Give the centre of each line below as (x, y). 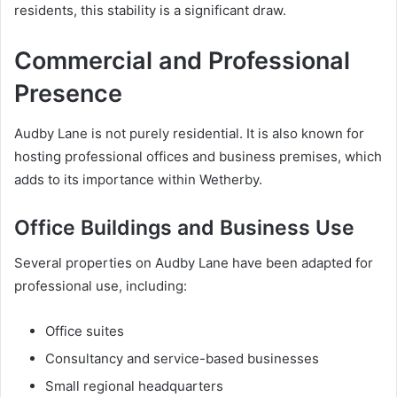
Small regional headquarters (134, 386)
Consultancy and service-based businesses (182, 359)
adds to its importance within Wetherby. (138, 179)
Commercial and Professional (182, 61)
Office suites (85, 331)
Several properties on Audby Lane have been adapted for (194, 263)
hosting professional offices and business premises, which (198, 156)
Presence (68, 94)
